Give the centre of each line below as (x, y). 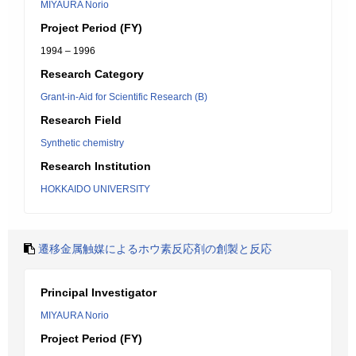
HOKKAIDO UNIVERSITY (95, 189)
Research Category (92, 74)
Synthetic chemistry (82, 143)
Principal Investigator (99, 292)
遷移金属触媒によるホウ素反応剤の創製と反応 (155, 249)
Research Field (81, 120)
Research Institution (96, 166)
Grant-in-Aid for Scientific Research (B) (124, 97)
